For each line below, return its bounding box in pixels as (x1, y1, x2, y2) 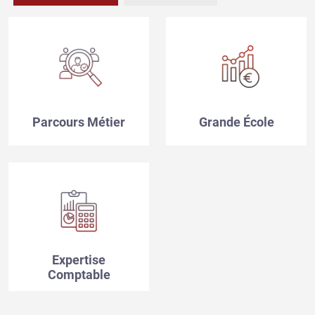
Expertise (52, 252, 105, 268)
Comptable (47, 267, 110, 283)
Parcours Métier (32, 114, 125, 129)
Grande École (198, 114, 274, 129)
